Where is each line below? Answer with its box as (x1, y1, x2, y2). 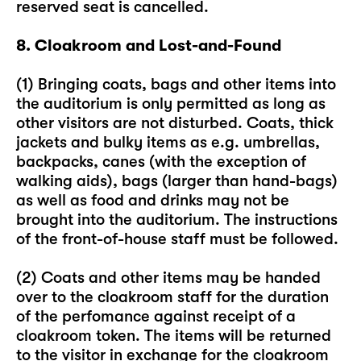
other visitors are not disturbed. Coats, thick (16, 114, 334, 132)
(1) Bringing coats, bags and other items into (16, 75, 336, 93)
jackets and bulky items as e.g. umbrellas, (16, 133, 320, 151)
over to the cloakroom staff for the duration (16, 288, 329, 306)
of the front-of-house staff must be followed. (16, 230, 338, 248)
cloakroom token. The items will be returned (16, 326, 331, 345)
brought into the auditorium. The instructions (16, 210, 338, 229)
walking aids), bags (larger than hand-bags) (16, 172, 338, 190)
